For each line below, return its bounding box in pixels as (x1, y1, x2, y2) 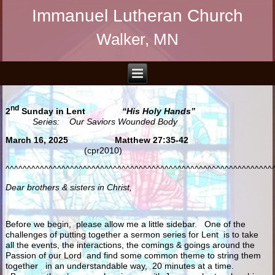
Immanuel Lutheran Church (32, 6, 243, 25)
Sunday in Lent (19, 106, 123, 116)
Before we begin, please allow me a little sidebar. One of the (6, 219, 246, 229)
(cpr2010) (6, 145, 123, 155)
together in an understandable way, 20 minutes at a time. (6, 260, 234, 271)
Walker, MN (96, 29, 179, 48)
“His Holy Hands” (122, 106, 196, 116)
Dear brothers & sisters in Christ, (6, 182, 133, 192)
